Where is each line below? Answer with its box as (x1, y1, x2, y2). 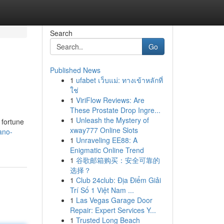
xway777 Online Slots (69, 125, 138, 135)
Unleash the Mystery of (75, 115, 149, 125)
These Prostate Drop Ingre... (69, 105, 160, 115)
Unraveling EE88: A (75, 135, 137, 145)
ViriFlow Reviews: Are (75, 95, 144, 105)
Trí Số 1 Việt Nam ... (69, 185, 134, 195)
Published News (49, 65, 100, 75)
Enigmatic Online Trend (69, 145, 144, 155)
